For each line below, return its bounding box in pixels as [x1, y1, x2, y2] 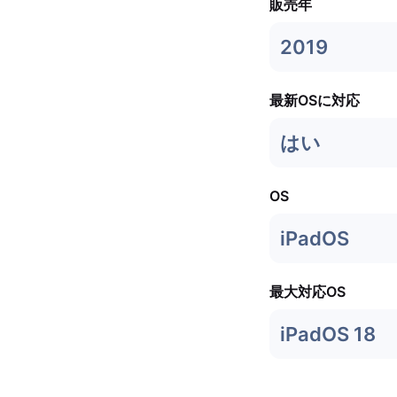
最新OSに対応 [269, 91, 360, 109]
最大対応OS [269, 283, 346, 300]
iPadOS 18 [280, 323, 376, 346]
